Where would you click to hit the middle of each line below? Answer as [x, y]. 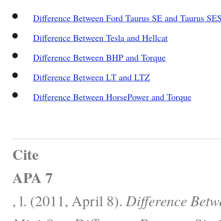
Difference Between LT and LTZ [91, 77]
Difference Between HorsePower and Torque [112, 96]
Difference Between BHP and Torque [99, 57]
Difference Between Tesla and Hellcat [100, 37]
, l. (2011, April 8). [69, 200]
